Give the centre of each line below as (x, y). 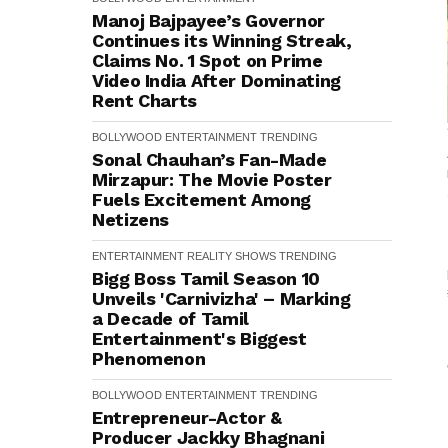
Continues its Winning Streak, (222, 40)
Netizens (131, 219)
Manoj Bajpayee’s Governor (208, 20)
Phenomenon (149, 358)
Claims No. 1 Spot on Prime (207, 60)
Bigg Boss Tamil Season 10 (206, 278)
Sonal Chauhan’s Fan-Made (209, 159)
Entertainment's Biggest (199, 338)
